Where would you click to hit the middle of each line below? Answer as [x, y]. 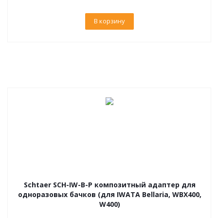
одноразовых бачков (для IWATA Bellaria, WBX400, [109, 194]
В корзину [109, 21]
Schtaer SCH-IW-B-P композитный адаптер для [109, 185]
